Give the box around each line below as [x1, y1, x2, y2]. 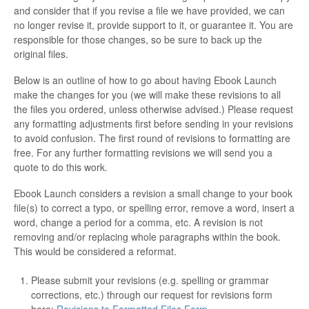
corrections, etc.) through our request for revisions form [31, 288, 272, 302]
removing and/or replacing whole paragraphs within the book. [14, 230, 281, 244]
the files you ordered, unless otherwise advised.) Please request [14, 102, 293, 117]
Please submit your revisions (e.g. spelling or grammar [31, 273, 269, 288]
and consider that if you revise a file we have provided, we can [14, 3, 285, 18]
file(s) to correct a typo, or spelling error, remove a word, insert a [14, 201, 295, 215]
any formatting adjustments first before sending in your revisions [14, 117, 293, 131]
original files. [14, 47, 68, 61]
